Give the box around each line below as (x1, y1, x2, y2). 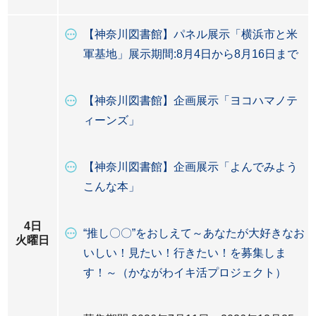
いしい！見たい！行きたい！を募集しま (83, 247, 286, 259)
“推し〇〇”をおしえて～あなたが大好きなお (83, 227, 305, 239)
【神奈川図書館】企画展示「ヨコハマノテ (83, 95, 298, 107)
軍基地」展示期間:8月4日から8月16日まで (83, 48, 298, 60)
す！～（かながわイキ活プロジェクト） (83, 267, 286, 279)
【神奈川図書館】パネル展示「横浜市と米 (83, 28, 298, 40)
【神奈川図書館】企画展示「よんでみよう (83, 161, 298, 173)
